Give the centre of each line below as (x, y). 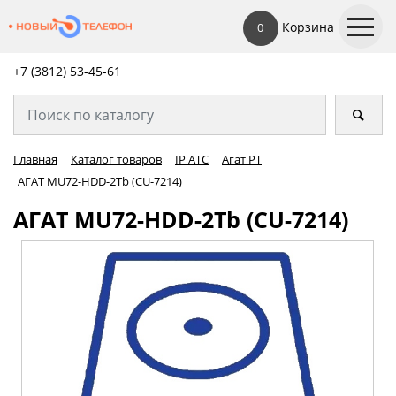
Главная (35, 159)
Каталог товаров (116, 159)
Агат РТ (242, 159)
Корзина (306, 27)
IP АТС (192, 159)
